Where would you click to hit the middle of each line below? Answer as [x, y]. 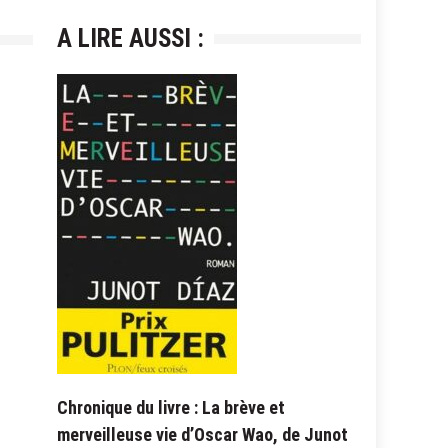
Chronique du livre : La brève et [170, 407]
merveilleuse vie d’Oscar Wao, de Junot [202, 434]
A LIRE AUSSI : [130, 38]
